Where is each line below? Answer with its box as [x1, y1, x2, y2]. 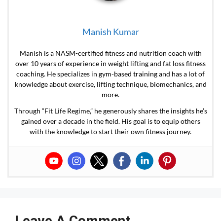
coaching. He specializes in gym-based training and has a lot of [16, 70, 205, 78]
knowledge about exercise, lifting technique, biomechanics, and [14, 80, 207, 89]
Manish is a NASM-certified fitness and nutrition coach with [19, 49, 202, 58]
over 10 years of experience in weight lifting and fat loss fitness [15, 59, 206, 68]
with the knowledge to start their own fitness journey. [30, 127, 191, 136]
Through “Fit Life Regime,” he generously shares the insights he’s [14, 107, 207, 115]
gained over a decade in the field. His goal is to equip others [21, 117, 200, 126]
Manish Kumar [82, 26, 139, 37]
